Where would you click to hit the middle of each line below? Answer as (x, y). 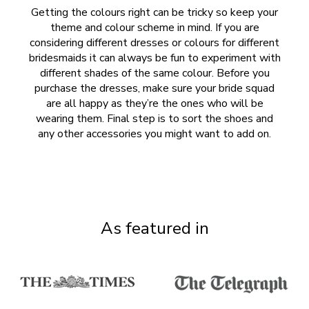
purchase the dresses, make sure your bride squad (154, 88)
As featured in (154, 228)
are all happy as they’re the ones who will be (154, 103)
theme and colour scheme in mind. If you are (154, 28)
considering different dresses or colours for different (154, 43)
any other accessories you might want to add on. (154, 134)
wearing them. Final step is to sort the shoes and (154, 119)
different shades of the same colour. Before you (154, 73)
